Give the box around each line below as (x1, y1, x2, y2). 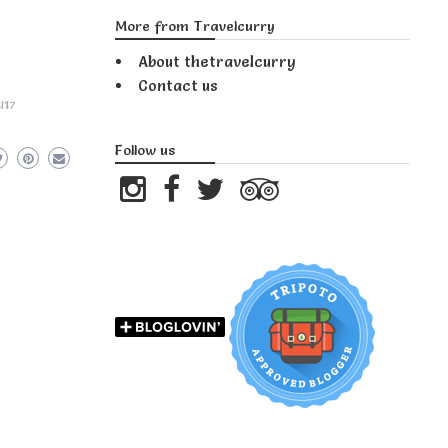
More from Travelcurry (115, 17, 276, 35)
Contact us (138, 76, 219, 95)
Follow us (115, 141, 176, 159)
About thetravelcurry (138, 52, 297, 71)
